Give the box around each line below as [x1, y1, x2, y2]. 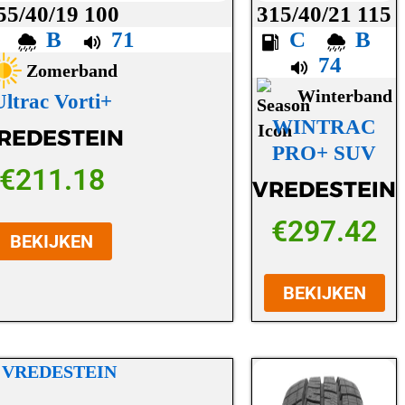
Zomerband [26, 61, 118, 81]
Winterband [297, 86, 392, 107]
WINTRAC [272, 116, 377, 139]
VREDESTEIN [252, 175, 397, 202]
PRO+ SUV [272, 142, 377, 165]
